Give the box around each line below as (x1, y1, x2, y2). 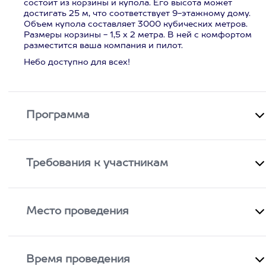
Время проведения (26, 254, 131, 265)
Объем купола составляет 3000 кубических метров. (24, 20, 248, 28)
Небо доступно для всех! (24, 58, 130, 66)
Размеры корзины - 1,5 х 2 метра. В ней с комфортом (24, 31, 252, 39)
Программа (26, 110, 90, 121)
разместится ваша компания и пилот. (24, 42, 183, 50)
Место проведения (26, 206, 129, 217)
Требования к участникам (26, 158, 169, 169)
